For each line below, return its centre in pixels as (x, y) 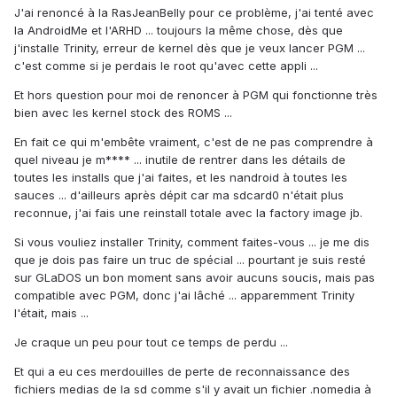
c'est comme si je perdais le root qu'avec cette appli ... (166, 66)
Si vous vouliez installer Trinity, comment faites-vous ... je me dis (192, 242)
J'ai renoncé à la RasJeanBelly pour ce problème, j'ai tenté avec (194, 13)
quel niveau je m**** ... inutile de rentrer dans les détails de (180, 160)
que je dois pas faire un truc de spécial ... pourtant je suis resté (190, 260)
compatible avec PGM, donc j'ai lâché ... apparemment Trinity (184, 296)
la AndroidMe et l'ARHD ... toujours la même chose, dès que (179, 31)
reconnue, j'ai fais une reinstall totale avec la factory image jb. (188, 213)
